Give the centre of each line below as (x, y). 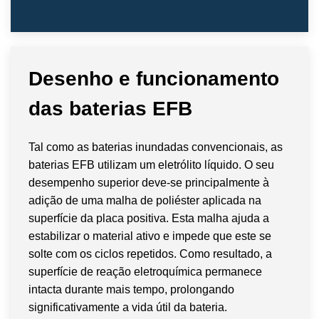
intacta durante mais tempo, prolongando (131, 289)
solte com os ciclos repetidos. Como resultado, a (150, 253)
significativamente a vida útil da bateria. (128, 307)
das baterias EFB (110, 108)
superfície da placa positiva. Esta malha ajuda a (149, 218)
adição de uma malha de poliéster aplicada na (145, 200)
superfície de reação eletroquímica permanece (145, 271)
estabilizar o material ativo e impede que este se (150, 236)
